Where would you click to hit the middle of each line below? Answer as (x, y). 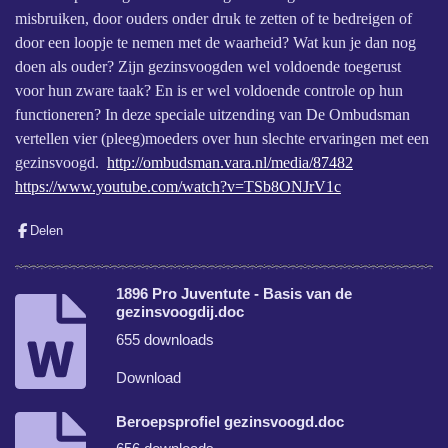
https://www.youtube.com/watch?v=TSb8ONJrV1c (178, 186)
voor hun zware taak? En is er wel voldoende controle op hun (209, 90)
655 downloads (165, 339)
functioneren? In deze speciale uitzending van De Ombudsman (212, 114)
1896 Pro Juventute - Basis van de (234, 294)
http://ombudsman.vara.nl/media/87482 (230, 162)
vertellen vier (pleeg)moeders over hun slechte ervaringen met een (222, 138)
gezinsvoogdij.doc (180, 312)
